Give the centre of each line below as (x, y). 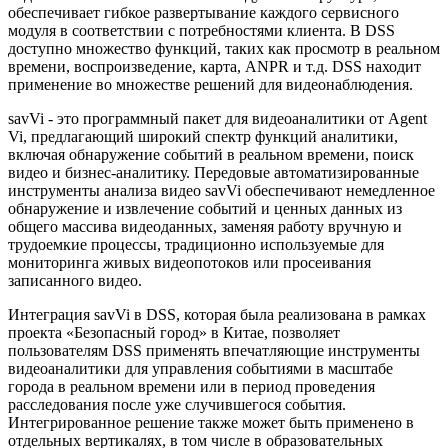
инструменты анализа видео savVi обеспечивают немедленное (221, 190)
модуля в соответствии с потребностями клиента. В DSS (201, 30)
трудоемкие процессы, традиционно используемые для (196, 244)
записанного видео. (75, 280)
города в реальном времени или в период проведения (191, 386)
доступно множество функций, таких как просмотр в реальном (224, 48)
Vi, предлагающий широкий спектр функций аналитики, (203, 136)
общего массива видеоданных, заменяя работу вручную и (205, 226)
